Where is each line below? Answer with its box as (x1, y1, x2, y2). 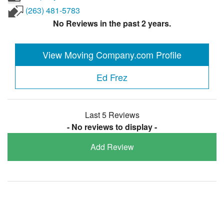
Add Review (90, 140, 134, 152)
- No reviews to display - (67, 120, 157, 132)
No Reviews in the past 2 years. (53, 17, 171, 29)
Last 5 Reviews (84, 108, 139, 120)
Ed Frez (96, 70, 127, 83)
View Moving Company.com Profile (42, 47, 181, 61)
